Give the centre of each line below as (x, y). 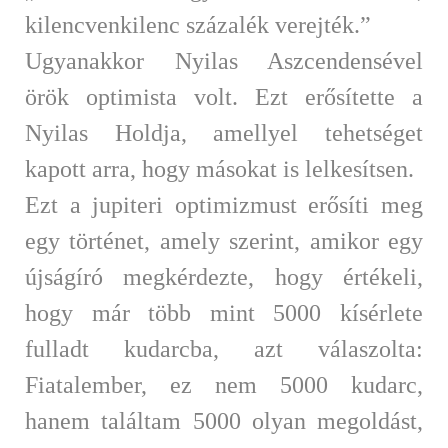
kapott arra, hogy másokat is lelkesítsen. (219, 168)
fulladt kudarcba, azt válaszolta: (224, 348)
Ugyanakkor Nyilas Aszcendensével (224, 60)
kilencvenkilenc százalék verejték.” (198, 24)
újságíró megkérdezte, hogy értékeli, (224, 276)
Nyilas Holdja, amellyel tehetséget (224, 132)
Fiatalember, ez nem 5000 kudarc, (224, 384)
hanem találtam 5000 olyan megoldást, (224, 420)
